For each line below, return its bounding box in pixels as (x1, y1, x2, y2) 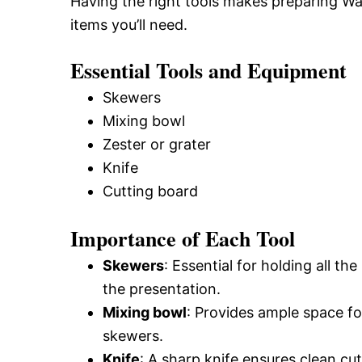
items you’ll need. (70, 16, 187, 33)
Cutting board (103, 183, 198, 200)
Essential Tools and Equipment (70, 55, 347, 86)
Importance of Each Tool (70, 223, 295, 254)
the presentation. (103, 280, 221, 297)
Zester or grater (103, 136, 211, 153)
